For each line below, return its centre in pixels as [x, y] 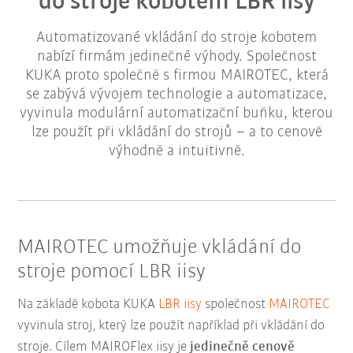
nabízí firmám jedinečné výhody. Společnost [176, 56]
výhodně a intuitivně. [176, 151]
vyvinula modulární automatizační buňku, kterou [176, 113]
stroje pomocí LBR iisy [112, 272]
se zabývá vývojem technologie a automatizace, [176, 94]
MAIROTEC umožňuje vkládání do [160, 247]
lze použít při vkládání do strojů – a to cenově [176, 132]
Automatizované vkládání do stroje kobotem [176, 37]
